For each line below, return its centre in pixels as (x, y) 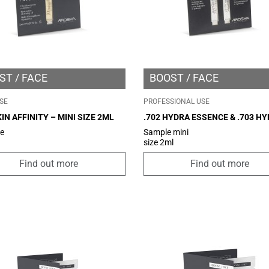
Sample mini (166, 132)
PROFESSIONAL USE (176, 101)
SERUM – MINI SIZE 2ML (190, 128)
